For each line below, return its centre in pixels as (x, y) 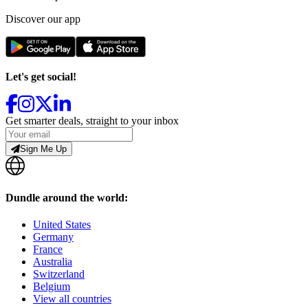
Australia (53, 261)
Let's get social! (41, 77)
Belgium (52, 286)
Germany (53, 236)
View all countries (72, 298)
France (48, 249)
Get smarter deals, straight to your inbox (92, 121)
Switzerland (59, 274)
